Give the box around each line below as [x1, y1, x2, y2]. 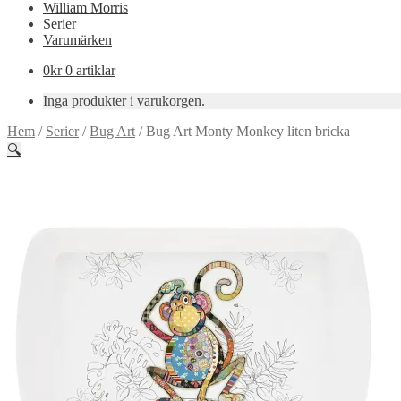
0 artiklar [65, 63, 115, 78]
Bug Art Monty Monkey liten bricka [146, 124, 350, 139]
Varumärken [43, 32, 112, 47]
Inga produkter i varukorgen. [43, 93, 205, 108]
